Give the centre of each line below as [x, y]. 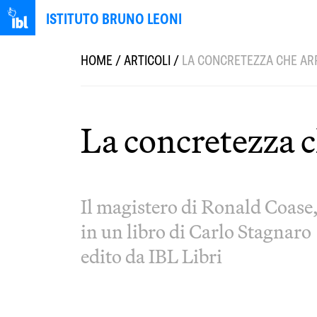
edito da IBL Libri [151, 256]
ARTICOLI [147, 60]
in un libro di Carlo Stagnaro [196, 231]
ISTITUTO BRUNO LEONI [114, 19]
